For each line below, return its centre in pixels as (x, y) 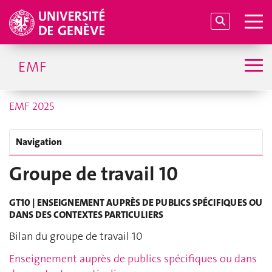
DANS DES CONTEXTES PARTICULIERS (87, 215)
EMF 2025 (32, 106)
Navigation (39, 142)
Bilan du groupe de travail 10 (76, 236)
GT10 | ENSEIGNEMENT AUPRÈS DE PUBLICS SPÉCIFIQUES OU (136, 203)
